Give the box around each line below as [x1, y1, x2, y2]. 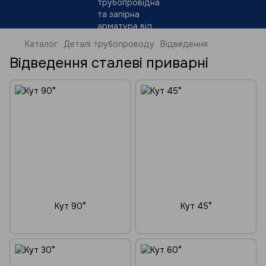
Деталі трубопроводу [64, 39, 154, 49]
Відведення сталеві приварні [9, 54, 208, 72]
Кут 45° [180, 201, 212, 211]
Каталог [25, 39, 58, 49]
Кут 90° [54, 201, 86, 211]
